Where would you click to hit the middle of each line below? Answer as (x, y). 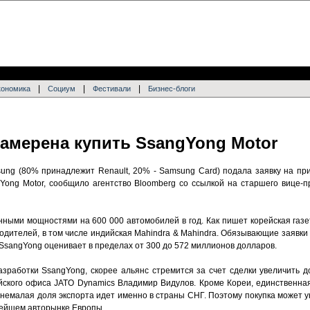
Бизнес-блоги (172, 89)
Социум (62, 89)
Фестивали (112, 89)
